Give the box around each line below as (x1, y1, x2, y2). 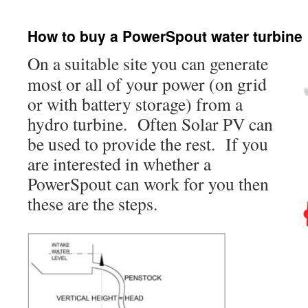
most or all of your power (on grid (27, 72, 267, 96)
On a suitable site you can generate (27, 52, 268, 75)
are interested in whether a (27, 152, 211, 175)
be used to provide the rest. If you (27, 132, 268, 155)
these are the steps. (27, 192, 157, 215)
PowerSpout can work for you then (27, 172, 269, 195)
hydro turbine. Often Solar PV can (27, 112, 273, 135)
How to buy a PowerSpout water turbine (27, 25, 302, 46)
